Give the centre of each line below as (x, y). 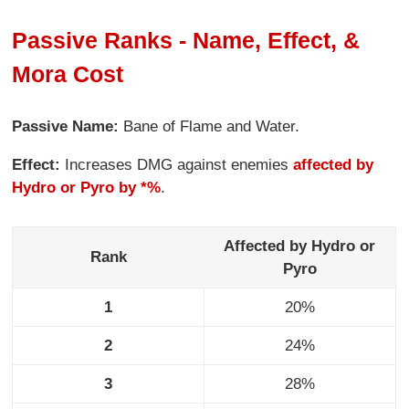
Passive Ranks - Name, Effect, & (186, 40)
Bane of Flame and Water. (212, 126)
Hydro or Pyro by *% (87, 187)
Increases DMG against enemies (179, 164)
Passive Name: (68, 126)
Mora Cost (68, 73)
